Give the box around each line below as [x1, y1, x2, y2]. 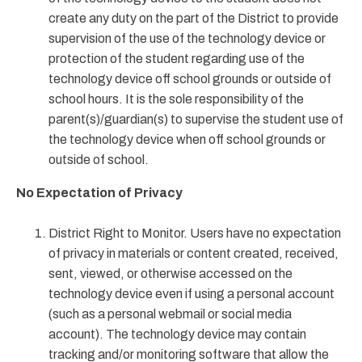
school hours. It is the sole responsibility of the [48, 92, 304, 106]
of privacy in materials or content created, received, [48, 246, 339, 260]
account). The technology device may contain [48, 327, 306, 341]
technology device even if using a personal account [48, 287, 335, 301]
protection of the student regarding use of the [48, 52, 305, 65]
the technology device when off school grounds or [48, 133, 326, 146]
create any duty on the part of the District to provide [48, 11, 339, 25]
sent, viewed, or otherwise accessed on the [48, 267, 293, 280]
